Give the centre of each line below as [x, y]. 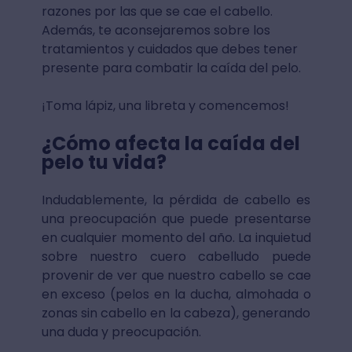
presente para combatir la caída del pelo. [172, 68]
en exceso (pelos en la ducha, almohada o [176, 294]
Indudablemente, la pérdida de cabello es [176, 200]
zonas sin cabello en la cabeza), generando [176, 313]
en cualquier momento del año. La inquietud [176, 238]
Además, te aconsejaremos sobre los [156, 30]
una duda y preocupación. [124, 332]
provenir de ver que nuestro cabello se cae [176, 275]
